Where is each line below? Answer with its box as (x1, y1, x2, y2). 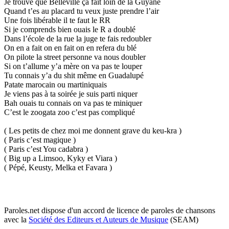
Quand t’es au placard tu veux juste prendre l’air (4, 6, 159, 15)
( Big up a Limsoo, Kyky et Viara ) (4, 153, 117, 163)
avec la (4, 215, 29, 224)
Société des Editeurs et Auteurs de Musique (29, 215, 168, 224)
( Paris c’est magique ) (4, 135, 76, 144)
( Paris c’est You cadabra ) (4, 144, 88, 153)
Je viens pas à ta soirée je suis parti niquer (4, 89, 138, 98)
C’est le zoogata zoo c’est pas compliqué (4, 107, 135, 117)
